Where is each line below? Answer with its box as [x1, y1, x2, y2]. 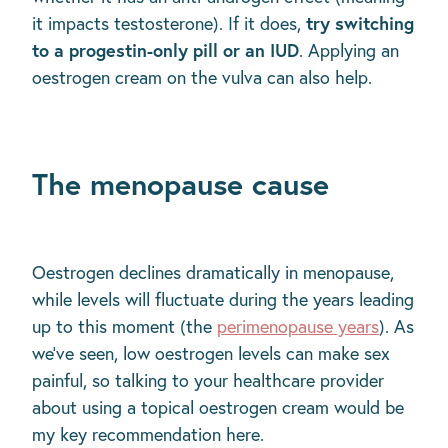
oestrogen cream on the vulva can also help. [32, 65, 372, 89]
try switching [301, 10, 414, 35]
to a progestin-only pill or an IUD [32, 37, 299, 62]
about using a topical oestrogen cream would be [32, 395, 404, 419]
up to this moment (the [32, 314, 217, 338]
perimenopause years [217, 314, 379, 338]
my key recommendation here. [32, 422, 264, 446]
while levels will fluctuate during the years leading [32, 287, 414, 311]
